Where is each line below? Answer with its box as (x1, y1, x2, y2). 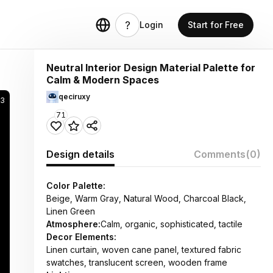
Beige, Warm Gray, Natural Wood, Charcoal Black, (46, 193, 246, 204)
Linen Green (46, 206, 95, 216)
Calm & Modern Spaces (46, 74, 159, 86)
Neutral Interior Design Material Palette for (46, 62, 255, 74)
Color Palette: (46, 180, 105, 191)
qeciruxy (58, 92, 90, 101)
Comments (194, 148, 246, 160)
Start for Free (188, 19, 244, 30)
